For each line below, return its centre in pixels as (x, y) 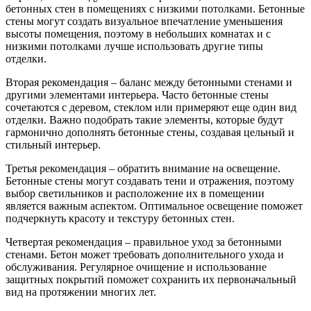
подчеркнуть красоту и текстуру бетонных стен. (120, 219)
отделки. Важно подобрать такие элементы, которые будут (144, 120)
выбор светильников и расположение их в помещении (135, 194)
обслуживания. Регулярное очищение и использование (136, 267)
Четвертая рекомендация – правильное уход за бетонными (144, 242)
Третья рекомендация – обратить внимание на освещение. (143, 169)
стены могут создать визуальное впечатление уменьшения (144, 22)
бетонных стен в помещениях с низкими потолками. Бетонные (155, 9)
